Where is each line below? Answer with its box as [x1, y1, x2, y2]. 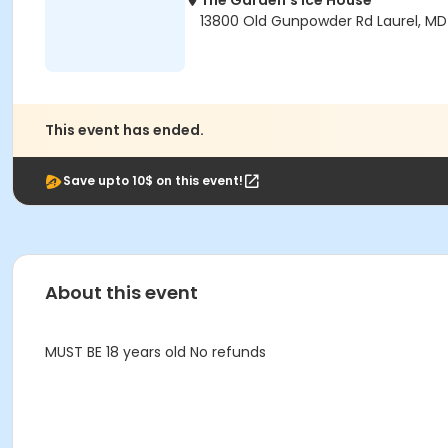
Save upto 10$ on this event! [63, 172, 243, 189]
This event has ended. [45, 120, 204, 140]
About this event [45, 280, 198, 305]
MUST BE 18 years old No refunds [45, 342, 266, 362]
